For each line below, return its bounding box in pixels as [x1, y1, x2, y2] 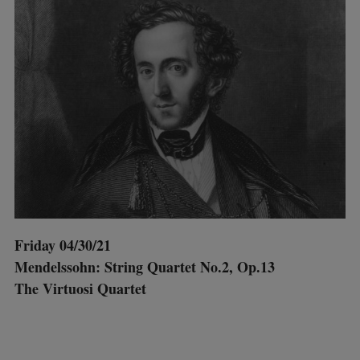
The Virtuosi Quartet [14, 277, 146, 299]
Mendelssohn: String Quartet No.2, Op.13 [14, 256, 275, 277]
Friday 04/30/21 [14, 234, 111, 256]
